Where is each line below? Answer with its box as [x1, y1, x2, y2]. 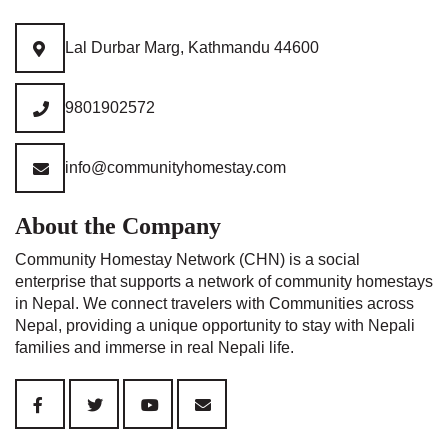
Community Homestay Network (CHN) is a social [15, 251, 360, 268]
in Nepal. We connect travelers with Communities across [15, 295, 414, 312]
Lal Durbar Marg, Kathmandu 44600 [65, 39, 319, 56]
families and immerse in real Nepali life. [15, 339, 294, 356]
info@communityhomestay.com [65, 159, 286, 176]
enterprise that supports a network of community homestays [15, 273, 433, 290]
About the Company [15, 213, 221, 239]
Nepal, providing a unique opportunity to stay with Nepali [15, 317, 415, 334]
